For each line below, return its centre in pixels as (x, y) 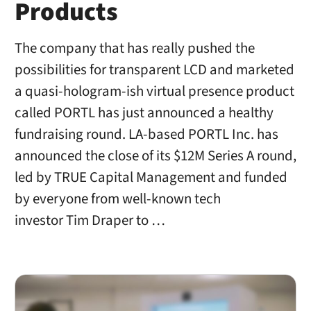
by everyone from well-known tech (117, 199)
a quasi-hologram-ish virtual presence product (154, 91)
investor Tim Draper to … (90, 220)
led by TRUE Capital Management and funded (151, 177)
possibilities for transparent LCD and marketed (154, 69)
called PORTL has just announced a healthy (144, 112)
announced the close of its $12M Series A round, (155, 155)
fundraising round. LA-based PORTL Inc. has (146, 134)
